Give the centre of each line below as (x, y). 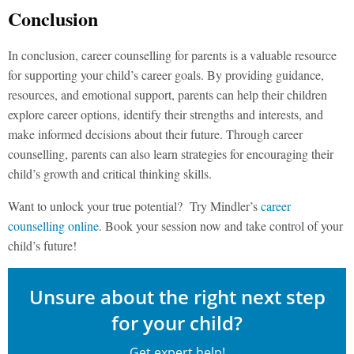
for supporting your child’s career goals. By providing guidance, (166, 75)
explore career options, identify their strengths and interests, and (166, 114)
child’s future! (42, 245)
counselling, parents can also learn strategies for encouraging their (171, 154)
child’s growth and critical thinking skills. (110, 173)
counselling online (53, 226)
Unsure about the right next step (177, 297)
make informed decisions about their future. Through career (155, 134)
